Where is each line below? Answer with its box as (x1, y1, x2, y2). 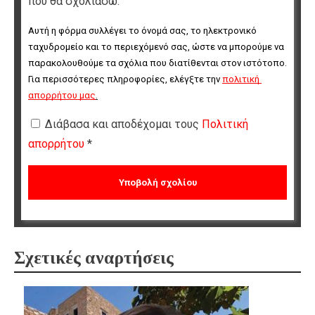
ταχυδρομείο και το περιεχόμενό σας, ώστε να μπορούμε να (28, 41, 284, 53)
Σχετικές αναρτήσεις (14, 248, 174, 268)
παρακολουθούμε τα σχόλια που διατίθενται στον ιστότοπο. (28, 58, 287, 69)
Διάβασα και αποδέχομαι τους (45, 117, 202, 131)
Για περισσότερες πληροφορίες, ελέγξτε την (28, 74, 222, 85)
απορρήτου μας (28, 90, 96, 101)
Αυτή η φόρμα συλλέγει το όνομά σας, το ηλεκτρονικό (28, 25, 257, 37)
